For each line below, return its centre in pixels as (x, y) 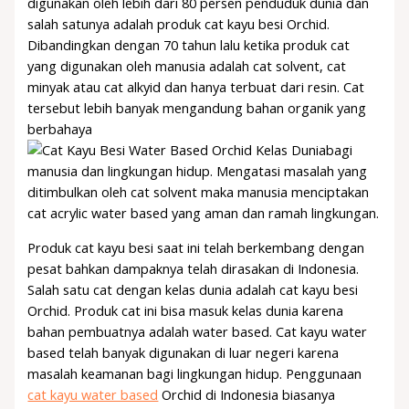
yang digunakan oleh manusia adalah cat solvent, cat (187, 66)
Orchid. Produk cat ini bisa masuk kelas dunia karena (186, 311)
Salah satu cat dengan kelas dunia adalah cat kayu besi (193, 290)
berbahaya (60, 129)
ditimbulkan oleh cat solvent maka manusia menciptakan (199, 192)
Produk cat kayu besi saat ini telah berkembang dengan (196, 248)
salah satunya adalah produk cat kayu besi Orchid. (179, 24)
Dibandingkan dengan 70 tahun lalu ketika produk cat (189, 45)
